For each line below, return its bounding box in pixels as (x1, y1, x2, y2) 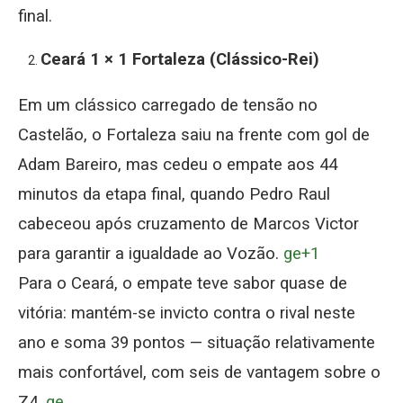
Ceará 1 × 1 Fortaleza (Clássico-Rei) (40, 49, 319, 69)
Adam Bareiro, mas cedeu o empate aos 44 (18, 154, 337, 175)
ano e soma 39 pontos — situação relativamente (18, 332, 375, 353)
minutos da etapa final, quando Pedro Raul (18, 184, 330, 204)
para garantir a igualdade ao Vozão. (18, 243, 283, 264)
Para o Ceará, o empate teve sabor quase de (18, 273, 347, 293)
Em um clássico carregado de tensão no (18, 94, 318, 115)
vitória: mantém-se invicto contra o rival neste (18, 302, 355, 323)
